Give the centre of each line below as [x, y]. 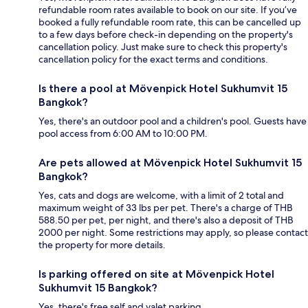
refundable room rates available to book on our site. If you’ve [168, 10]
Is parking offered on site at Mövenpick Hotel [156, 274]
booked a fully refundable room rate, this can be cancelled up [170, 22]
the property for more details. [102, 245]
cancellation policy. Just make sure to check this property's [163, 47]
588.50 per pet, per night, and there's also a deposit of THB [166, 220]
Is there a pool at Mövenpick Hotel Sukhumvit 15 [163, 89]
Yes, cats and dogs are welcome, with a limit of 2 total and [161, 196]
